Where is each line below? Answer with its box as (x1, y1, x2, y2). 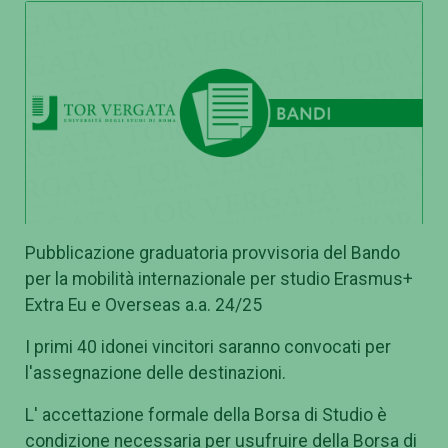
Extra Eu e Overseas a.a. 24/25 (25, 295, 262, 316)
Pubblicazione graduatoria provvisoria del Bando (25, 243, 400, 264)
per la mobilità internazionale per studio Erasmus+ (25, 269, 413, 290)
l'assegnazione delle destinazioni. (25, 363, 286, 384)
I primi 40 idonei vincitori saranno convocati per (25, 337, 391, 358)
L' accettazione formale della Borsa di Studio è (25, 405, 387, 426)
